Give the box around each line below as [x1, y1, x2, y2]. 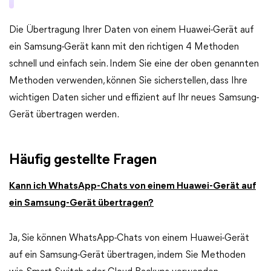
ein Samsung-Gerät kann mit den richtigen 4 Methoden [9, 42, 239, 52]
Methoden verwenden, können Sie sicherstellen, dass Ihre [9, 76, 247, 86]
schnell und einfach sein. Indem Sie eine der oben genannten [9, 59, 259, 69]
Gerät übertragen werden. [9, 110, 119, 120]
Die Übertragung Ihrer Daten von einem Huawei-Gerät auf [9, 25, 253, 35]
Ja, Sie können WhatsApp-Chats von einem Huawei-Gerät [9, 233, 249, 243]
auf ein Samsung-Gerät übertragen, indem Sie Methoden [9, 250, 246, 260]
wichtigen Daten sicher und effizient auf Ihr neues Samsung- [9, 93, 259, 103]
